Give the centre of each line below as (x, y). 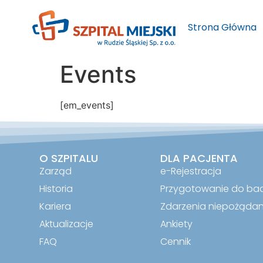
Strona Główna (222, 28)
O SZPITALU (69, 158)
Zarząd (56, 171)
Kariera (55, 206)
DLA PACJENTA (199, 158)
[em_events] (87, 105)
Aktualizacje (67, 224)
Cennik (175, 241)
